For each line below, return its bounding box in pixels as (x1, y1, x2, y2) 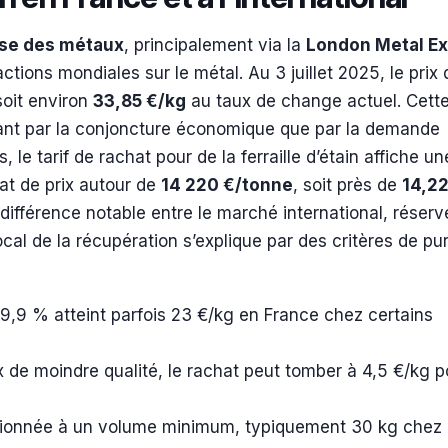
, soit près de (293, 175, 402, 195)
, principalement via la (124, 35, 306, 55)
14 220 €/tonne (161, 175, 293, 195)
